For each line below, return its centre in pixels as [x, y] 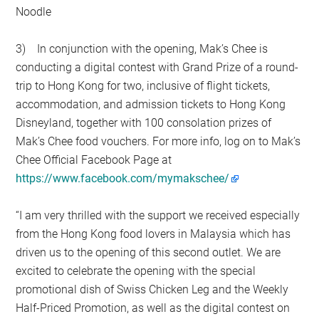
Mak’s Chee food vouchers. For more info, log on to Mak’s [158, 141]
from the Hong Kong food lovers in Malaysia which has [153, 234]
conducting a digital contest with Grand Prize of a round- [157, 67]
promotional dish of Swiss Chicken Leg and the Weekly [152, 289]
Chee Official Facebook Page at [94, 159]
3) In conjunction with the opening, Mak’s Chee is [142, 48]
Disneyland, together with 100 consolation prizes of [144, 122]
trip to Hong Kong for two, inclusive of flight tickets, [143, 85]
